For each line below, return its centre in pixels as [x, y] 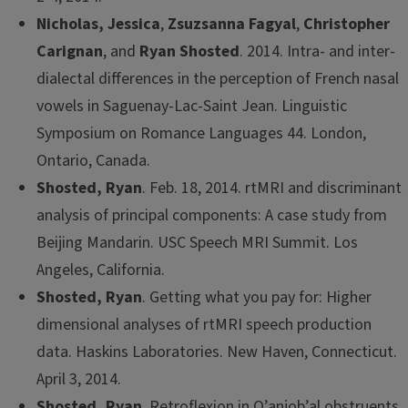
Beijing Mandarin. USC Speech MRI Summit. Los [197, 242]
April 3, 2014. [79, 379]
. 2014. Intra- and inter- [317, 51]
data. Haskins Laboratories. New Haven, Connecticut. [217, 352]
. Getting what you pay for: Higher [257, 297]
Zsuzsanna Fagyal [232, 24]
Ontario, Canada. [93, 160]
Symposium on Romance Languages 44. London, [201, 133]
